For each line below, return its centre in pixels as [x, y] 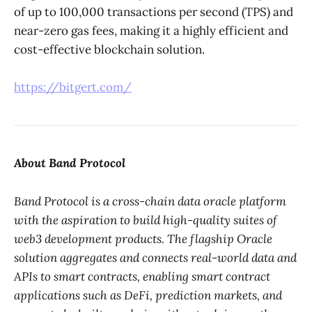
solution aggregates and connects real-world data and [155, 257]
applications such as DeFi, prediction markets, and [148, 295]
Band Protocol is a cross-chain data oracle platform [150, 201]
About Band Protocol [70, 163]
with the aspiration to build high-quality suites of [146, 220]
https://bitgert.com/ [73, 87]
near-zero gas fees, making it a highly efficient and [151, 30]
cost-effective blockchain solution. [109, 49]
